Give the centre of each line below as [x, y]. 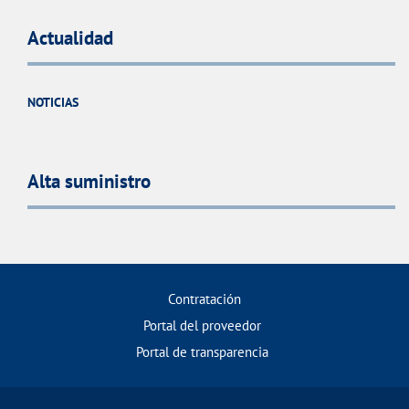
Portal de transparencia [202, 351]
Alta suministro [89, 181]
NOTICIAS [53, 103]
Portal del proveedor [202, 325]
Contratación [204, 299]
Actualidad [70, 38]
